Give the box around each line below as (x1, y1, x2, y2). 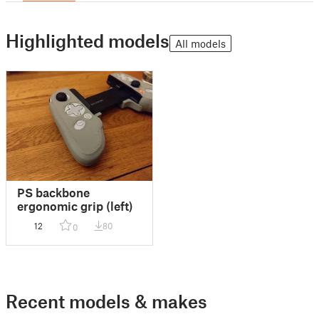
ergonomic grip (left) (17, 199, 132, 214)
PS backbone (17, 185, 90, 200)
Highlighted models (6, 30, 169, 51)
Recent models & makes (6, 291, 207, 313)
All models (175, 37, 226, 50)
